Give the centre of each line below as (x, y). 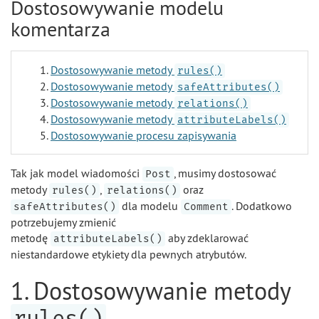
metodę (31, 238)
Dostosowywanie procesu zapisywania (143, 135)
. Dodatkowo (262, 206)
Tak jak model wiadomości (77, 173)
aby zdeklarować (207, 238)
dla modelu (150, 206)
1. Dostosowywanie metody (151, 291)
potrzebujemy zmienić (63, 222)
